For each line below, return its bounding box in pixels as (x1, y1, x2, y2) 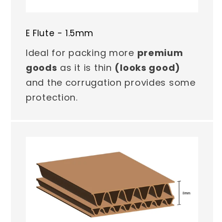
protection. (26, 91, 78, 104)
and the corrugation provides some (26, 76, 196, 89)
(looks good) (114, 61, 181, 74)
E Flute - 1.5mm (26, 27, 94, 39)
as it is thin (57, 61, 115, 74)
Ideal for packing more (26, 46, 137, 59)
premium (137, 46, 183, 59)
